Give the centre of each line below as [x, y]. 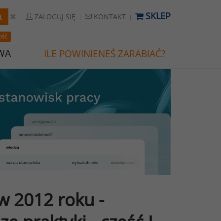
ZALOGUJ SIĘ [54, 17]
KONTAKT [109, 17]
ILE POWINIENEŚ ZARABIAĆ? [105, 54]
